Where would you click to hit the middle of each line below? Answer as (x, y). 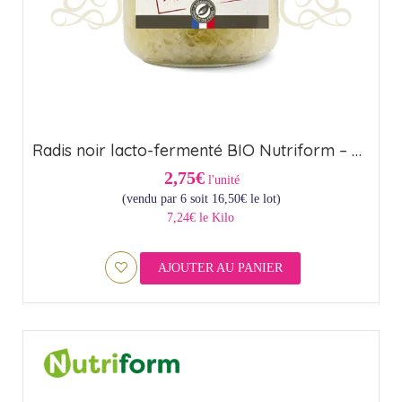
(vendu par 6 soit (166, 199)
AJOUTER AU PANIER (220, 268)
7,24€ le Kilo (200, 218)
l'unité (222, 180)
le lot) (263, 199)
